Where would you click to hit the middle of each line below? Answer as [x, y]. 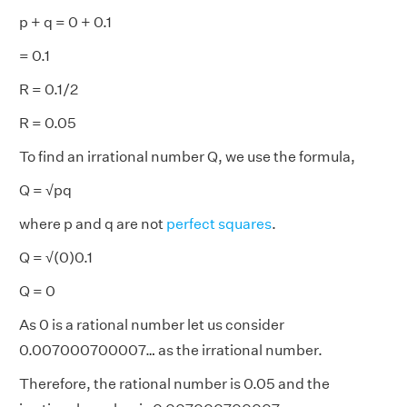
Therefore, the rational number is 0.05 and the [174, 384]
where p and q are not [93, 224]
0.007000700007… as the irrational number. [171, 350]
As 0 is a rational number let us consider [152, 325]
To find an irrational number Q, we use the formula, [187, 157]
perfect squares [219, 224]
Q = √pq [45, 190]
